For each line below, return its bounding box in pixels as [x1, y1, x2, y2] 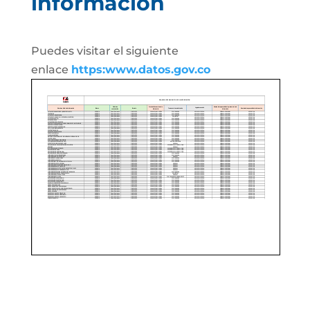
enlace [30, 63, 71, 76]
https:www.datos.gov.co [71, 63, 210, 76]
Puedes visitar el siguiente [30, 44, 179, 57]
